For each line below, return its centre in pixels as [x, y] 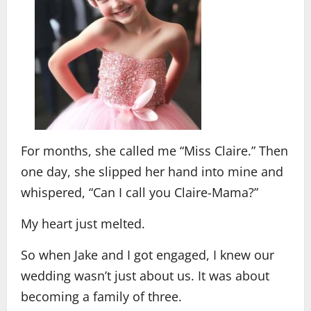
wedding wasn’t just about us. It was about [145, 276]
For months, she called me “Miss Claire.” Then [154, 151]
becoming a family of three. [101, 296]
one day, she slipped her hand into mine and [152, 171]
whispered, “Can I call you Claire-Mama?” [140, 192]
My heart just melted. [83, 224]
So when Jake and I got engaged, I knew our [148, 255]
